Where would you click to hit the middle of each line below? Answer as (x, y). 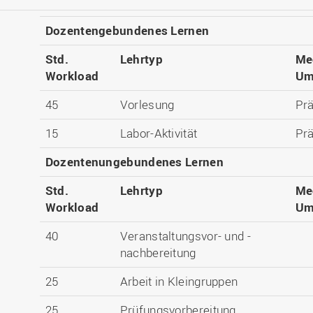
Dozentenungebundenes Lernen (134, 162)
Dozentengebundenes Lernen (127, 30)
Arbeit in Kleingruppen (179, 281)
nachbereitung (158, 253)
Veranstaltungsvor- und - (185, 236)
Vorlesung (147, 104)
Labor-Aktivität (159, 133)
